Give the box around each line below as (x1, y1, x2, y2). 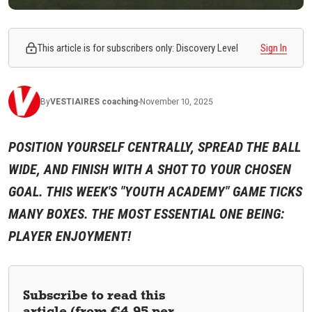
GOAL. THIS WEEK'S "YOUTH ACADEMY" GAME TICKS (8, 183, 302, 201)
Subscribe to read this (23, 287, 165, 304)
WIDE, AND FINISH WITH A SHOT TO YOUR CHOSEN (8, 161, 291, 178)
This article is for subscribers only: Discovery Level (38, 41, 239, 54)
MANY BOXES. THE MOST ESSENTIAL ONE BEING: (8, 205, 284, 223)
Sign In (260, 41, 287, 54)
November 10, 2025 (140, 97, 213, 107)
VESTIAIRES (50, 97, 100, 107)
